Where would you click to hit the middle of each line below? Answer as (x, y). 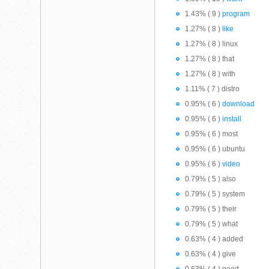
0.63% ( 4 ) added (214, 239)
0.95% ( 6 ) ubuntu (215, 149)
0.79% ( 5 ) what (212, 224)
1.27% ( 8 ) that (210, 59)
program (236, 14)
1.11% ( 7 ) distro (213, 89)
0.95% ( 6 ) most (212, 134)
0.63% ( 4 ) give (211, 254)
